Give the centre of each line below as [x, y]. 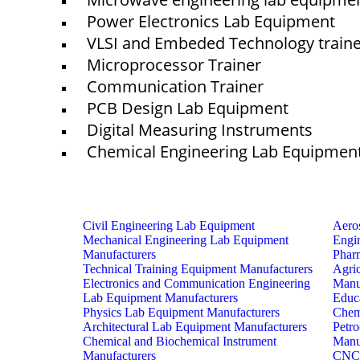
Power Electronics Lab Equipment [211, 21]
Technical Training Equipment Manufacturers [198, 269]
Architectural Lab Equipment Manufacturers [195, 327]
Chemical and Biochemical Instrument [180, 341]
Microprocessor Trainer [174, 65]
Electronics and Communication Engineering [197, 283]
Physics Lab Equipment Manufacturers [182, 312]
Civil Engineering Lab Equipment [169, 225]
